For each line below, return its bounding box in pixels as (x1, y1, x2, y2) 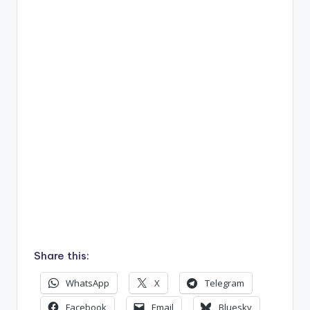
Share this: (34, 249, 89, 262)
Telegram (205, 277, 244, 290)
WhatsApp (66, 277, 109, 290)
